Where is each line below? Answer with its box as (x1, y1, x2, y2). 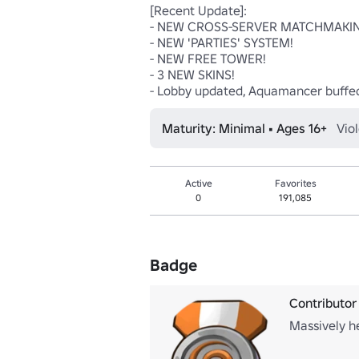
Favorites (274, 177, 317, 189)
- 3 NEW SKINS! (150, 67, 235, 83)
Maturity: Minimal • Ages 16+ (162, 120, 327, 136)
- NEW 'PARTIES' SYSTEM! (150, 34, 293, 50)
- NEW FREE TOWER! (150, 50, 266, 67)
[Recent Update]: (150, 2, 250, 18)
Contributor (289, 295, 357, 311)
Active (184, 177, 212, 189)
